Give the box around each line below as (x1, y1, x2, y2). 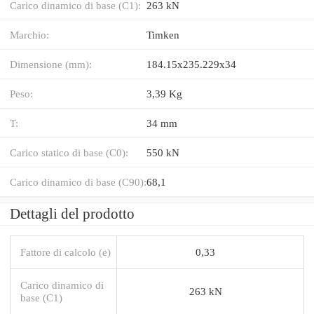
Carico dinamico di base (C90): (10, 175, 146, 188)
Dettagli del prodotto (10, 205, 135, 222)
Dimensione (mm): (10, 57, 92, 70)
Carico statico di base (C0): (10, 146, 128, 158)
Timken (146, 28, 179, 41)
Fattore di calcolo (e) (20, 245, 111, 258)
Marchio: (10, 28, 49, 41)
